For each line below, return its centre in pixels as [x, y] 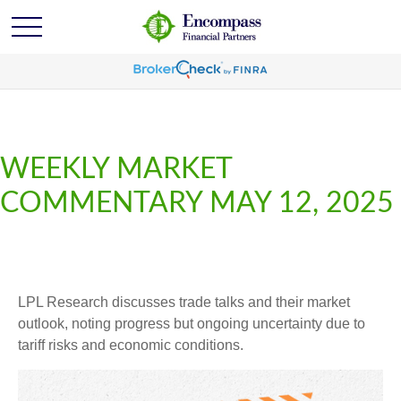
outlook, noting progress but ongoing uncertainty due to [192, 324]
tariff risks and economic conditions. [131, 345]
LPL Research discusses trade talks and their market [184, 302]
